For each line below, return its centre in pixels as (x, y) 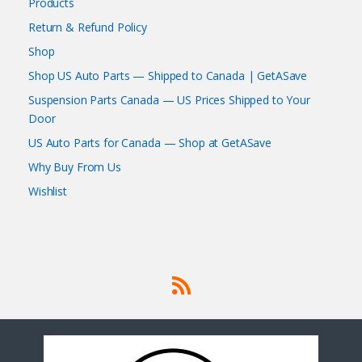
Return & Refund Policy (88, 27)
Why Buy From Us (75, 167)
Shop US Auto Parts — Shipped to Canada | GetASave (168, 76)
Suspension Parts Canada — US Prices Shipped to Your (169, 100)
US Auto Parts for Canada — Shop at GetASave (150, 143)
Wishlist (48, 192)
